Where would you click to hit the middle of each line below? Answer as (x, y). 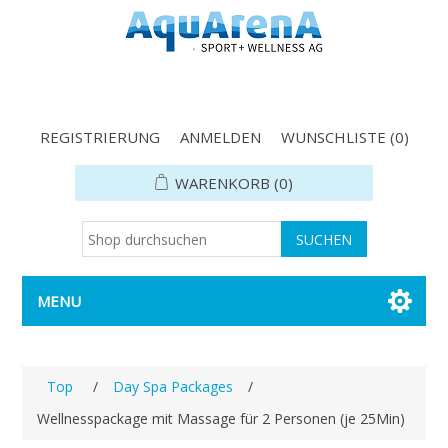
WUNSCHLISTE (333, 137)
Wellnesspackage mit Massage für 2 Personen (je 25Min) (221, 418)
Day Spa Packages (173, 386)
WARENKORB (222, 183)
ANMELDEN (220, 137)
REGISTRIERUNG (99, 137)
